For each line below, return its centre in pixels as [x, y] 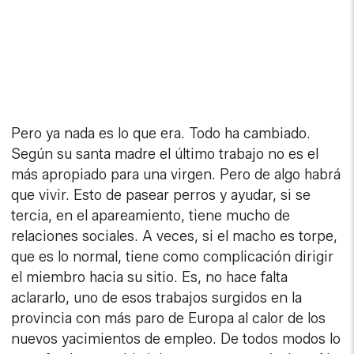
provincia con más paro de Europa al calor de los [169, 319]
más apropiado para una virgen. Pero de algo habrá [176, 175]
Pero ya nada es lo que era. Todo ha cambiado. [161, 134]
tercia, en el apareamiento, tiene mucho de [151, 216]
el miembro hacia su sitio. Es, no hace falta [150, 278]
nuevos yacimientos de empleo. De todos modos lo [176, 339]
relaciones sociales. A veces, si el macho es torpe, [175, 237]
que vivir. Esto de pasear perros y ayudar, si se [161, 196]
